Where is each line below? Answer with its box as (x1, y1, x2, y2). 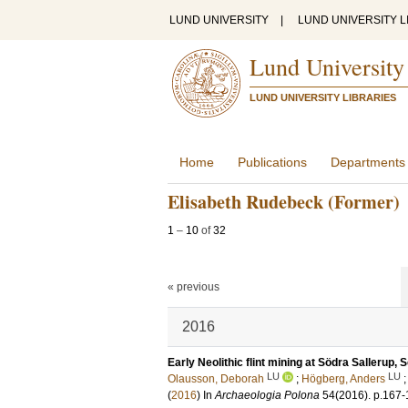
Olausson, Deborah (168, 372, 264, 385)
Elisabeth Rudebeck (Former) (168, 189, 400, 215)
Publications (238, 155, 307, 169)
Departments (331, 155, 405, 169)
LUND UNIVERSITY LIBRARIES (250, 92, 396, 103)
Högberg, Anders (301, 372, 385, 385)
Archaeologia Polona (215, 389, 320, 402)
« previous (168, 280, 219, 293)
